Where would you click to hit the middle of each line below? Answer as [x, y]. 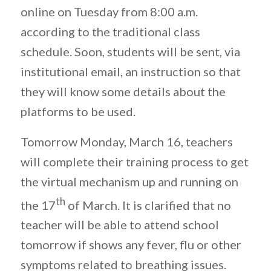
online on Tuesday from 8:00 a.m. [109, 11]
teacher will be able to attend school [119, 225]
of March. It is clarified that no [148, 205]
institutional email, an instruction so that [130, 71]
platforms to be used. [78, 111]
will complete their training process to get [134, 161]
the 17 [38, 205]
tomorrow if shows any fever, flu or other [131, 245]
